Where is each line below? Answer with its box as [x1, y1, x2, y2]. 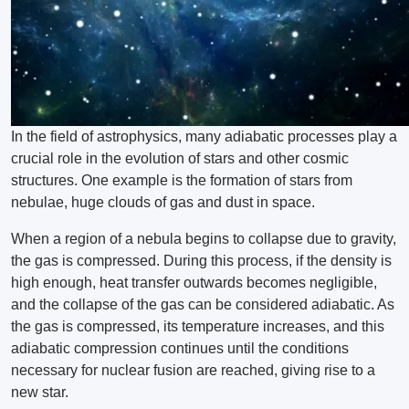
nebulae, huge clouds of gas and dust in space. [11, 194, 315, 211]
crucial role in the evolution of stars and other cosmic [11, 151, 349, 167]
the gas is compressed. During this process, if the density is [11, 253, 392, 269]
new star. [11, 384, 68, 401]
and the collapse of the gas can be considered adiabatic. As [11, 297, 394, 313]
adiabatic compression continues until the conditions [11, 341, 349, 357]
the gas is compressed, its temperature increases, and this [11, 319, 384, 335]
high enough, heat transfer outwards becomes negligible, [11, 275, 377, 291]
